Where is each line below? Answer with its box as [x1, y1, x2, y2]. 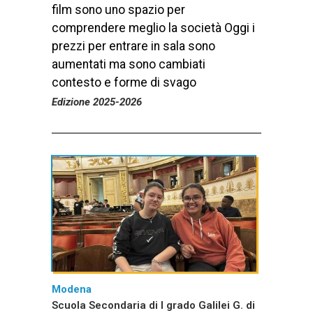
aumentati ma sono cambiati [52, 57, 205, 72]
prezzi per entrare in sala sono [52, 39, 215, 54]
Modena [52, 283, 92, 296]
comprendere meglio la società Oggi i [52, 21, 255, 36]
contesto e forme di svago [52, 75, 196, 90]
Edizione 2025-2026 [52, 96, 142, 109]
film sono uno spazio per [52, 3, 185, 17]
